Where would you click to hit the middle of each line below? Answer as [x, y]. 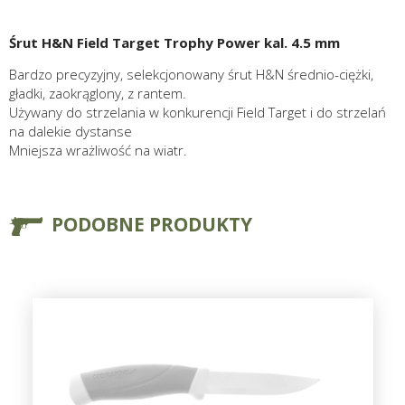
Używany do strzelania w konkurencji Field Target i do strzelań [198, 113]
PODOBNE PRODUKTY [152, 225]
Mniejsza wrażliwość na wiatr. [98, 151]
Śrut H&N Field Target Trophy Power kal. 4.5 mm [174, 43]
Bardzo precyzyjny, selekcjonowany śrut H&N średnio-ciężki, [191, 75]
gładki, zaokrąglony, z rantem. [98, 94]
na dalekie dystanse [71, 132]
